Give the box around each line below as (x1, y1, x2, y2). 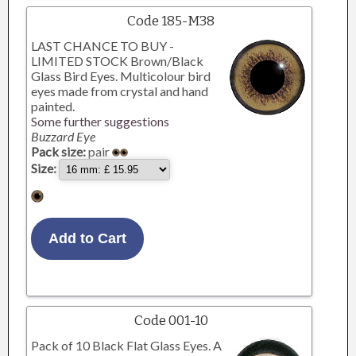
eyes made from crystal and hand (31, 83, 209, 99)
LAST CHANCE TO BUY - (31, 38, 175, 53)
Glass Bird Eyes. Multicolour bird (31, 68, 211, 83)
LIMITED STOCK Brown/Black (31, 53, 204, 68)
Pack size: (31, 144, 87, 159)
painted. (31, 99, 75, 114)
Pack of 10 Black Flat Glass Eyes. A (31, 338, 222, 353)
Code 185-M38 (127, 13, 215, 29)
